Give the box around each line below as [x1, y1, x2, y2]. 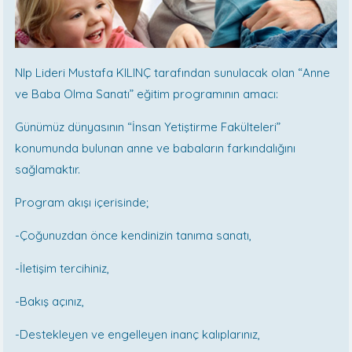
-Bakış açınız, [15, 293, 85, 309]
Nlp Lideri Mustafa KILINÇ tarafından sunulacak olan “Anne [15, 64, 331, 80]
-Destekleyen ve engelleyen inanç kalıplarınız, [15, 326, 261, 342]
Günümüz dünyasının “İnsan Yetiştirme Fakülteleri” [15, 119, 281, 134]
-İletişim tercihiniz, [15, 260, 110, 276]
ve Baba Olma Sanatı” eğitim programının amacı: [15, 86, 279, 101]
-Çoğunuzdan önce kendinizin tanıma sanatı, [15, 227, 252, 243]
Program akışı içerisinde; [15, 194, 149, 210]
